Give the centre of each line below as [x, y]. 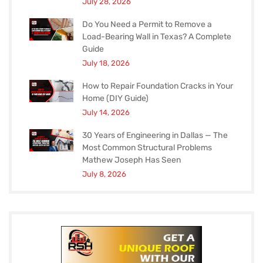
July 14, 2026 [106, 112]
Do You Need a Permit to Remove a [147, 24]
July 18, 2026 [106, 63]
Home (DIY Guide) [115, 98]
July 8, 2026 [104, 174]
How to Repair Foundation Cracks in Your [158, 86]
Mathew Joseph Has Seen [131, 160]
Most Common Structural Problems [147, 148]
